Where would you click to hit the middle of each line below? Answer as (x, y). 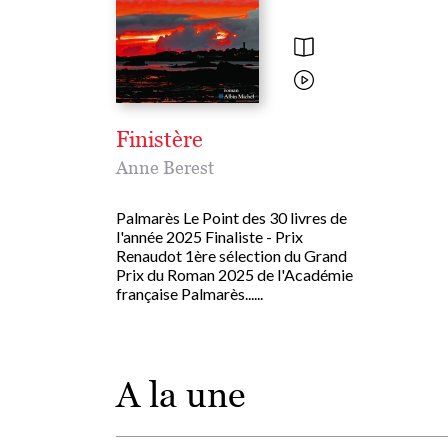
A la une (180, 394)
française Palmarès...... (189, 293)
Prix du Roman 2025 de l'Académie (234, 274)
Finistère (159, 139)
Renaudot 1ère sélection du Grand (231, 255)
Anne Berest (165, 167)
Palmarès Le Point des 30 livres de (231, 217)
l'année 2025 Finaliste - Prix (209, 236)
